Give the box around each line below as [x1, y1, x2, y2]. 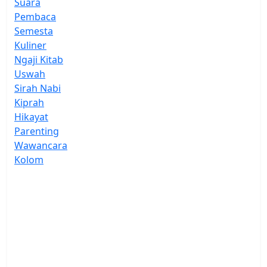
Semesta [14, 24, 53, 38]
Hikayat [14, 110, 48, 123]
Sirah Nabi [14, 81, 61, 95]
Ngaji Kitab [14, 52, 63, 66]
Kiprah [14, 95, 44, 109]
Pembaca [14, 10, 56, 23]
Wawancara [14, 138, 67, 152]
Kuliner [14, 38, 46, 52]
